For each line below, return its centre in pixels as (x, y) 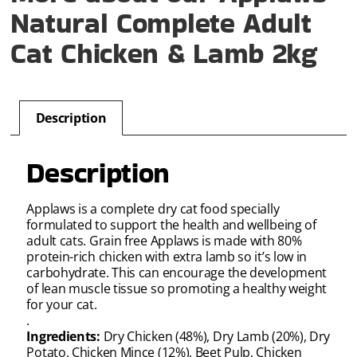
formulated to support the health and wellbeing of (171, 224)
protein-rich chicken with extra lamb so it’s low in (167, 256)
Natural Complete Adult (161, 23)
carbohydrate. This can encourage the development (177, 272)
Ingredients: (65, 336)
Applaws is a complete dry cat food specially (153, 208)
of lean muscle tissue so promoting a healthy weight (177, 288)
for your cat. (62, 304)
